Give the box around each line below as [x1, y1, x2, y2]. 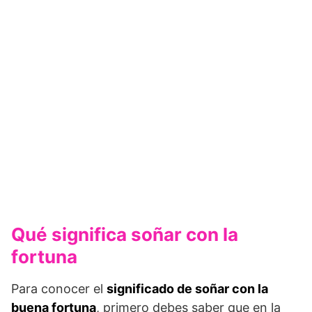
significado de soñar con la [107, 281, 268, 296]
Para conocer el [11, 281, 107, 296]
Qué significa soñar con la [11, 223, 238, 245]
